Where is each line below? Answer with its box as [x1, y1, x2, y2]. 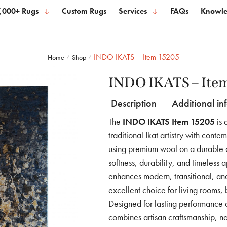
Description [110, 97, 157, 110]
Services [119, 6, 147, 16]
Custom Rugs [62, 6, 107, 16]
